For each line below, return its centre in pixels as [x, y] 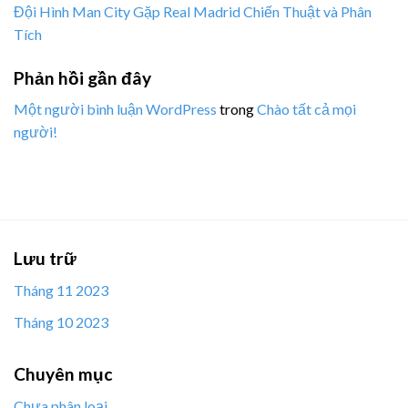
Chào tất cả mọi [306, 109]
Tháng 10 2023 [61, 321]
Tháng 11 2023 [61, 290]
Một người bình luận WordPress [115, 109]
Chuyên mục [63, 374]
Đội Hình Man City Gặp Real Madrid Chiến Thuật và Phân [193, 11]
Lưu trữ [45, 259]
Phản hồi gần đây [82, 77]
